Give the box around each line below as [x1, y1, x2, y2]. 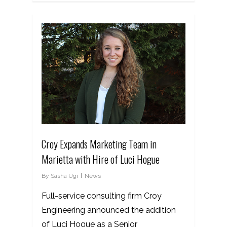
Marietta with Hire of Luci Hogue [42, 151, 160, 167]
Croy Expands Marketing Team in [42, 136, 157, 152]
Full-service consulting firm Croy [42, 191, 162, 201]
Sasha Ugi [51, 172, 78, 179]
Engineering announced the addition [42, 205, 176, 215]
